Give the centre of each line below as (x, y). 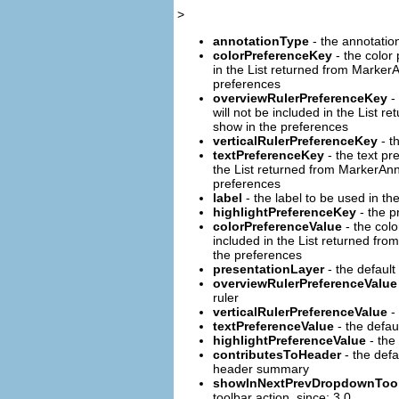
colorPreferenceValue (277, 226)
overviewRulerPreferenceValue (305, 283)
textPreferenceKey (269, 155)
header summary (261, 368)
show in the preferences (281, 126)
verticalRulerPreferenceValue (300, 311)
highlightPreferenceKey (285, 212)
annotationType (261, 41)
